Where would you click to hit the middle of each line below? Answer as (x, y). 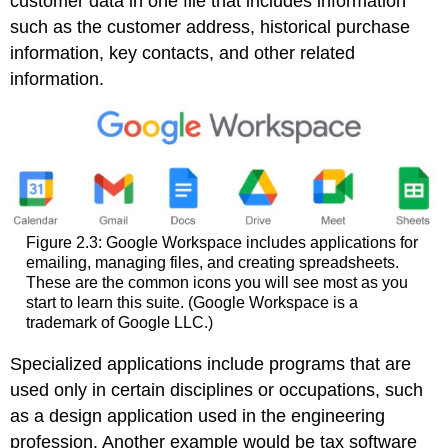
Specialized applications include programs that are (211, 363)
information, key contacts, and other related (183, 52)
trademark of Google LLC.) (119, 323)
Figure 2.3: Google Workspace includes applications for (221, 243)
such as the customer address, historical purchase (210, 26)
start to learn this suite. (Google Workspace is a (191, 303)
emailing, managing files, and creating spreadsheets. (212, 263)
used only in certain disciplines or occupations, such (217, 389)
